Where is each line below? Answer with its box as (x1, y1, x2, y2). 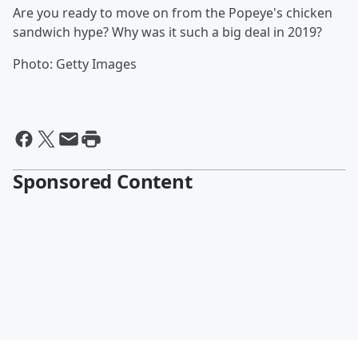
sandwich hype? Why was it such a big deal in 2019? (13, 23, 322, 41)
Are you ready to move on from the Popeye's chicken (13, 4, 332, 22)
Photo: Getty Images (13, 55, 137, 73)
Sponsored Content (13, 168, 193, 194)
